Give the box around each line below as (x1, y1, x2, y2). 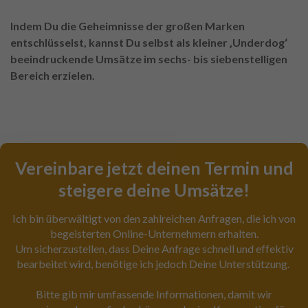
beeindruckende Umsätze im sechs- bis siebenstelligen (10, 52, 287, 66)
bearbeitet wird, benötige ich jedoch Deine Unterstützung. (16, 257, 291, 271)
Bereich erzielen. (10, 69, 95, 82)
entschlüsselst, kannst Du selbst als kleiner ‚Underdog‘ (10, 36, 287, 49)
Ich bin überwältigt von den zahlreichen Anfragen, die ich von (12, 212, 296, 225)
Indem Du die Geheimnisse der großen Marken (10, 19, 245, 33)
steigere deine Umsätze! (58, 179, 250, 201)
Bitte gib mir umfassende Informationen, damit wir (36, 287, 272, 301)
